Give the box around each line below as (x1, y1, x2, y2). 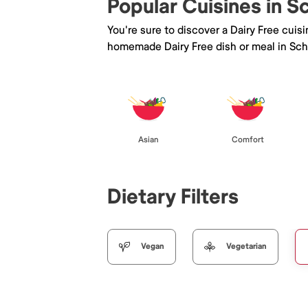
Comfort (231, 134, 264, 145)
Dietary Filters (107, 184, 239, 210)
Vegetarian (226, 241, 267, 252)
